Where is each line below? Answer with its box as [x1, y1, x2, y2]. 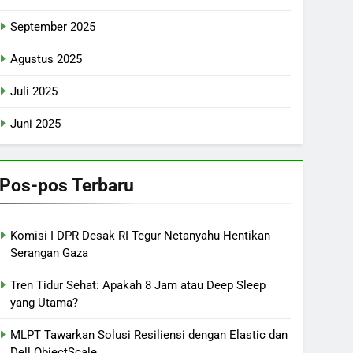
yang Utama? [10, 295, 78, 310]
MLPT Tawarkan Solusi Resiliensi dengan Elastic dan [10, 328, 288, 342]
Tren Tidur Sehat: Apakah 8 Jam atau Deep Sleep [10, 278, 266, 292]
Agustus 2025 [10, 52, 82, 66]
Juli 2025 [10, 84, 58, 98]
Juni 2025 [10, 117, 61, 131]
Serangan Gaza [10, 246, 88, 260]
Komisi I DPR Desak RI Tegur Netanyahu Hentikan [10, 229, 270, 243]
